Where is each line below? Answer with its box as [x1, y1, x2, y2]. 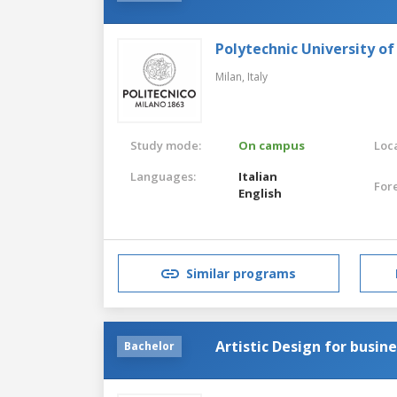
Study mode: [130, 136, 201, 153]
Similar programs [186, 265, 296, 283]
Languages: [130, 167, 196, 184]
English [238, 184, 283, 201]
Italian [238, 167, 278, 184]
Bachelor [124, 338, 175, 354]
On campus [238, 136, 306, 153]
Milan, [215, 68, 247, 84]
